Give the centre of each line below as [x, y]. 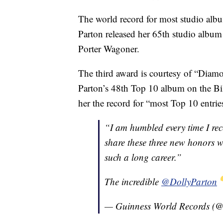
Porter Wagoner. [109, 49]
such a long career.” [143, 157]
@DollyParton [189, 182]
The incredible [133, 182]
